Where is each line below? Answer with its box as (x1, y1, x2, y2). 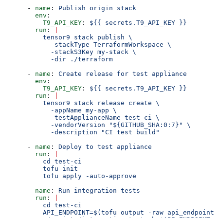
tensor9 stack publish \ (4, 34, 132, 41)
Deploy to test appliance (58, 143, 152, 151)
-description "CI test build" (4, 128, 160, 136)
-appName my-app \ (4, 107, 117, 114)
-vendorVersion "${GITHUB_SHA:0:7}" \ (4, 121, 191, 129)
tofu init (4, 165, 78, 173)
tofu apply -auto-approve (4, 172, 136, 180)
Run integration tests (58, 187, 140, 195)
